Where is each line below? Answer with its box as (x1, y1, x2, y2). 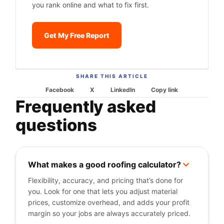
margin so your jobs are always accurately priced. (28, 209, 191, 217)
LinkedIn (110, 86, 135, 93)
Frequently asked (15, 96, 156, 116)
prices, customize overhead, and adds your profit (28, 198, 190, 206)
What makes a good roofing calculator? (28, 159, 181, 169)
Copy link (151, 86, 178, 93)
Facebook (45, 86, 74, 93)
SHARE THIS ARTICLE (75, 73, 148, 79)
